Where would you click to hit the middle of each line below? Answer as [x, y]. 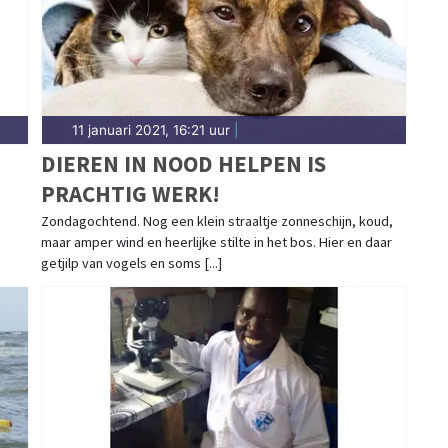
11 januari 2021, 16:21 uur [150, 130]
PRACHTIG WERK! [130, 194]
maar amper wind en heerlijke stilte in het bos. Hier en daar [216, 242]
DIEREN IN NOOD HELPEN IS [183, 164]
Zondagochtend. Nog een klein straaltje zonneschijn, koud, [216, 221]
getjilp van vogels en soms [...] [131, 263]
